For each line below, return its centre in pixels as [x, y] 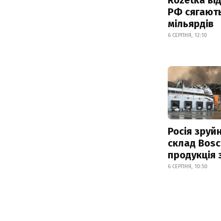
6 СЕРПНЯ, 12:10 [187, 35]
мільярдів [191, 23]
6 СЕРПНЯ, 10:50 [188, 167]
